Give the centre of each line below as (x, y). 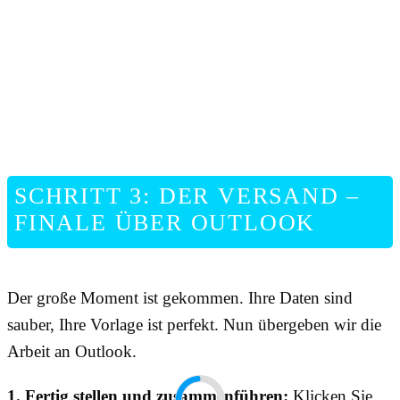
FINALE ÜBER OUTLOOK (165, 223)
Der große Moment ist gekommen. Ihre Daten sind (180, 298)
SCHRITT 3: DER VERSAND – (187, 196)
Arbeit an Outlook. (72, 352)
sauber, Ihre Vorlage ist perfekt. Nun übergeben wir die (194, 325)
